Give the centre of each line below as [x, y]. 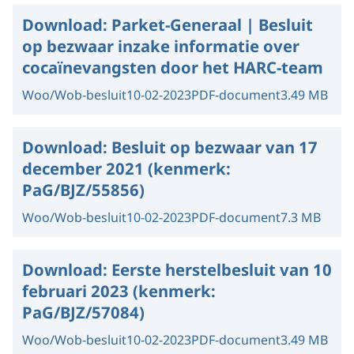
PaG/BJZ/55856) [83, 190]
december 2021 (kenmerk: [126, 169]
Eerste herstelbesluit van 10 [222, 270]
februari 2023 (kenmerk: [119, 291]
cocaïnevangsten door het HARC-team [173, 68]
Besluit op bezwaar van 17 [215, 147]
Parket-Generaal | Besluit [212, 25]
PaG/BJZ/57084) [83, 313]
